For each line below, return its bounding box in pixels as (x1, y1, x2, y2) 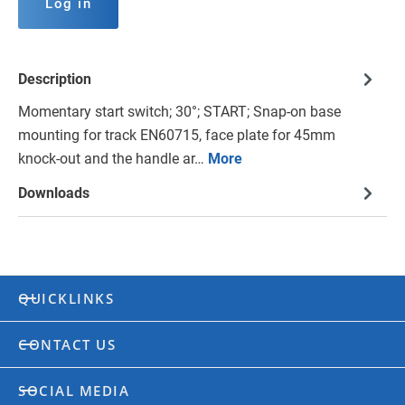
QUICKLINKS (18, 289, 114, 308)
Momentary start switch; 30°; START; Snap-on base (18, 103, 341, 121)
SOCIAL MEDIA (18, 381, 129, 400)
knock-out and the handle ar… (18, 150, 208, 168)
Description (18, 71, 91, 89)
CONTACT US (18, 335, 116, 354)
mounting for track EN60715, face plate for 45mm (18, 127, 335, 145)
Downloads (18, 184, 89, 202)
